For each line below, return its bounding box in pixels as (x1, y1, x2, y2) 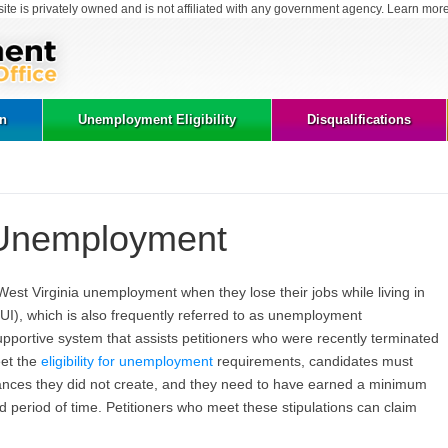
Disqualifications (307, 111, 411, 127)
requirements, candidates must (213, 352, 413, 369)
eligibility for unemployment (41, 352, 213, 369)
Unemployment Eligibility (78, 111, 236, 127)
